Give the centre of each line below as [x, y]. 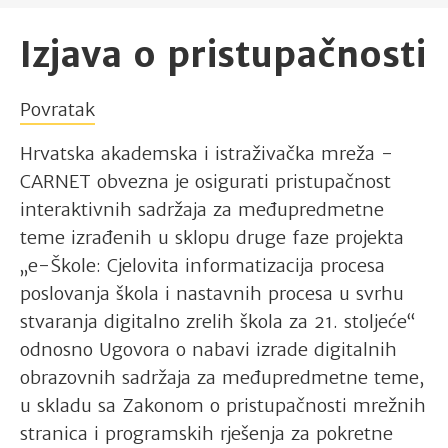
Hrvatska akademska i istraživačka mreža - [206, 153]
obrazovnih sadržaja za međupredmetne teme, [222, 377]
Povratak [57, 109]
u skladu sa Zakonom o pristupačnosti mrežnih [223, 405]
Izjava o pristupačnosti [223, 54]
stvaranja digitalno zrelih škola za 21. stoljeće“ [217, 321]
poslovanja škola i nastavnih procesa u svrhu [212, 293]
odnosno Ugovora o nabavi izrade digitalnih [208, 349]
